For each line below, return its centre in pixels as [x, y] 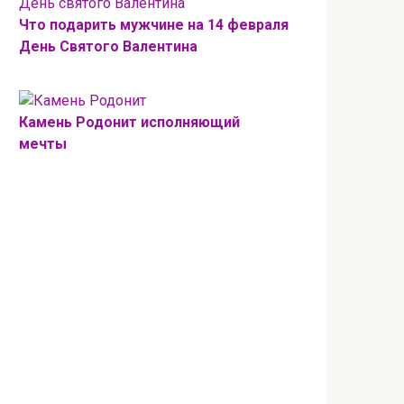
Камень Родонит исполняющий [129, 123]
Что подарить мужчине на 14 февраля [154, 25]
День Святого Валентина [108, 47]
